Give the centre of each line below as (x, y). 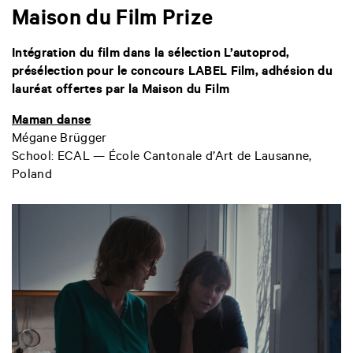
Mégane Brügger (59, 139)
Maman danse (52, 121)
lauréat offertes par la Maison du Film (121, 90)
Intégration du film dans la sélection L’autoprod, (151, 54)
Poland (32, 175)
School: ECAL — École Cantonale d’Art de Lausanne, (162, 157)
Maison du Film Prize (113, 21)
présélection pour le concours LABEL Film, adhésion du (172, 72)
